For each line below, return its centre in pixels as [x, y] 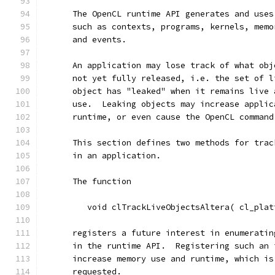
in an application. [102, 156]
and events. [85, 40]
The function [87, 181]
